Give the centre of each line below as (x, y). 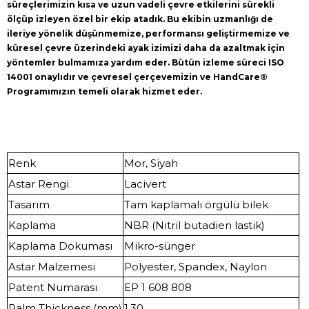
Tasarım (29, 204)
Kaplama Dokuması (60, 246)
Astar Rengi (39, 183)
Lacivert (145, 183)
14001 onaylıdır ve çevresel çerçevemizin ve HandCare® (137, 77)
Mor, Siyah (151, 163)
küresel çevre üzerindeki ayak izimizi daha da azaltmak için (146, 48)
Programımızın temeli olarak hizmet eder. (104, 91)
